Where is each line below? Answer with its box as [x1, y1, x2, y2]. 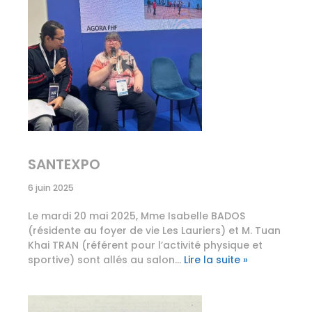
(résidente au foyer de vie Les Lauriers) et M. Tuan [28, 224, 281, 238]
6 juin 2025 [28, 182, 74, 194]
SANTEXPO [28, 155, 100, 175]
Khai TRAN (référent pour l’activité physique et [28, 238, 263, 253]
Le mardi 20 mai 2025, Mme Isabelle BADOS [28, 209, 245, 224]
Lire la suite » [184, 253, 248, 267]
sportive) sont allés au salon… [28, 253, 184, 267]
